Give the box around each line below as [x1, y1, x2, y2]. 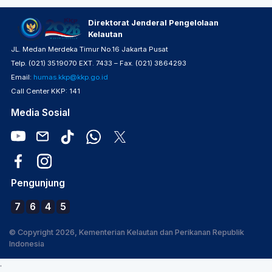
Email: [11, 73, 33, 81]
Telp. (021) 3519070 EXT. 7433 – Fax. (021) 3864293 [11, 59, 186, 67]
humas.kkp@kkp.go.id [33, 73, 108, 81]
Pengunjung [11, 177, 65, 189]
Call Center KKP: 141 [11, 87, 80, 95]
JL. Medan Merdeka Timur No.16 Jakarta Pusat [11, 45, 168, 53]
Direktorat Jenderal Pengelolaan [88, 18, 219, 27]
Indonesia [9, 239, 44, 248]
